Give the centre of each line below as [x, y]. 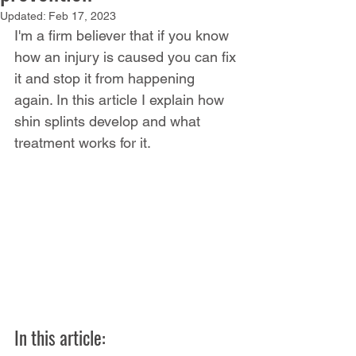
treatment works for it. [84, 143]
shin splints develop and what [109, 121]
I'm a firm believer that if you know [124, 35]
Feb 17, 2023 [82, 16]
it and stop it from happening [106, 78]
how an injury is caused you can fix [127, 57]
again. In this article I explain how [121, 100]
